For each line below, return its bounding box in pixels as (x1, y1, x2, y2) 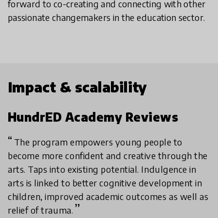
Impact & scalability (8, 78, 147, 95)
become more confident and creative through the (8, 149, 208, 161)
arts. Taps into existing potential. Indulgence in (8, 163, 197, 175)
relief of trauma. (8, 204, 73, 216)
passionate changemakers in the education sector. (8, 11, 205, 23)
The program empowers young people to (14, 136, 182, 147)
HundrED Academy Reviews (8, 109, 179, 124)
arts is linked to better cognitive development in (8, 177, 202, 188)
